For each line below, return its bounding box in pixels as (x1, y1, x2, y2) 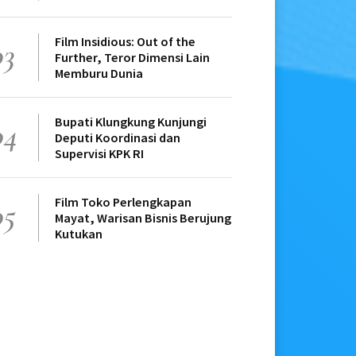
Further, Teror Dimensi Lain (55, 49, 210, 66)
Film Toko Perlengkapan (55, 194, 192, 211)
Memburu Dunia (55, 65, 143, 82)
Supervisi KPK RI (55, 145, 144, 162)
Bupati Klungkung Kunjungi (55, 114, 207, 130)
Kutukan (55, 226, 103, 242)
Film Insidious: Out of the (55, 33, 195, 50)
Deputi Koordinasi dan (55, 130, 180, 146)
